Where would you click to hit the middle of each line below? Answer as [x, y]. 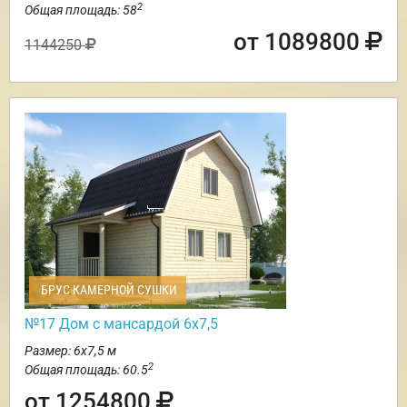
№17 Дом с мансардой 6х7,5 [121, 324]
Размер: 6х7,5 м [70, 351]
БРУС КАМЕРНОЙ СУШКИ [108, 290]
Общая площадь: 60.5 [86, 370]
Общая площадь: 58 [81, 10]
